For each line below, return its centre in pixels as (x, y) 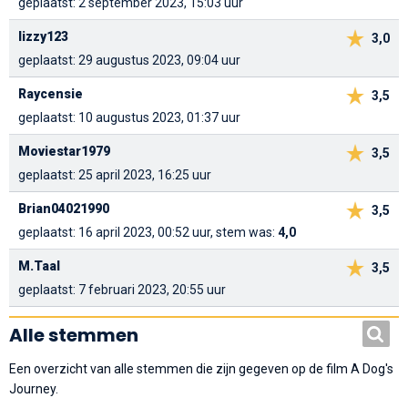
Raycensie (51, 94)
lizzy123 (43, 37)
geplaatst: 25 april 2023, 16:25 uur (115, 175)
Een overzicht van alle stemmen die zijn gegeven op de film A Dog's (201, 369)
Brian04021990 (64, 209)
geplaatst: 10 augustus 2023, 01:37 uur (129, 118)
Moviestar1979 (64, 152)
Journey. (34, 389)
